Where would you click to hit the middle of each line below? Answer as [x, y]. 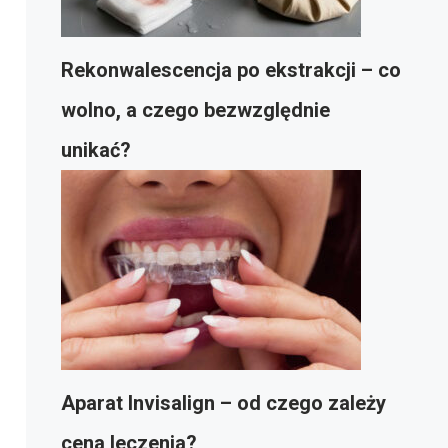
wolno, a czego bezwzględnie [195, 110]
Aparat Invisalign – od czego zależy [223, 403]
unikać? [96, 150]
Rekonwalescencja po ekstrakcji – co [231, 70]
